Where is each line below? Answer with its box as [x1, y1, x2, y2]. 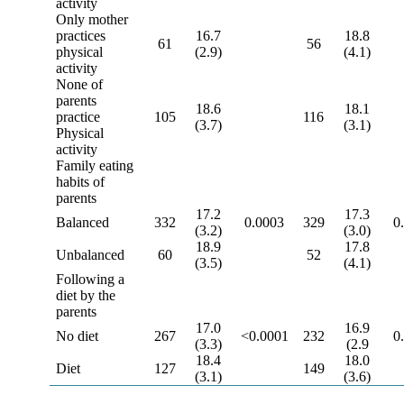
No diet [56, 328, 99, 344]
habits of [56, 174, 106, 189]
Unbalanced [56, 247, 125, 262]
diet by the [56, 288, 116, 303]
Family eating [56, 158, 134, 173]
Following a [56, 271, 125, 287]
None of [56, 77, 104, 92]
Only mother [56, 12, 129, 27]
